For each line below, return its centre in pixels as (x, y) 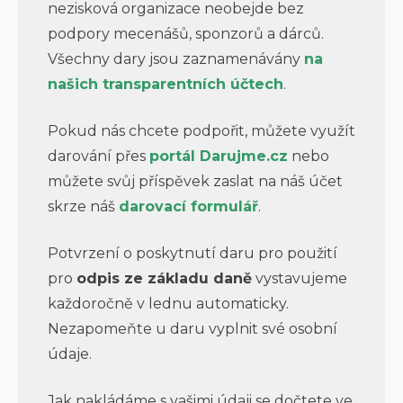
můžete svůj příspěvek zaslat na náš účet (195, 182)
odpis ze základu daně (164, 279)
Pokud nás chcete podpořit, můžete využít (201, 131)
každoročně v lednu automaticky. (168, 304)
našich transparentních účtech (165, 85)
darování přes (98, 157)
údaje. (69, 354)
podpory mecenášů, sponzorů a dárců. (185, 34)
